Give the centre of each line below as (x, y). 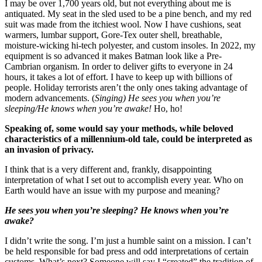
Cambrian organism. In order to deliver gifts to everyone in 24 (119, 66)
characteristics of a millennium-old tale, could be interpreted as (128, 139)
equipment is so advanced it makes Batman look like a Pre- (113, 56)
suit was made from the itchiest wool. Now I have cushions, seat (123, 24)
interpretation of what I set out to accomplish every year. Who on (124, 180)
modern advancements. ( (50, 98)
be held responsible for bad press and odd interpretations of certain (127, 251)
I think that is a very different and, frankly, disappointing (108, 169)
